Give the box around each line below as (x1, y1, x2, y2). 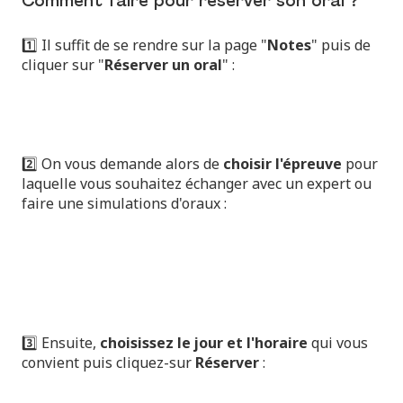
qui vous (311, 333, 368, 354)
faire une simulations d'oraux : (22, 193, 227, 214)
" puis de (311, 34, 371, 55)
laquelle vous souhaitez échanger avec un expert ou (22, 174, 372, 194)
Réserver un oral (104, 54, 222, 75)
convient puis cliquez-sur (22, 353, 195, 373)
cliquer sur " (22, 54, 104, 75)
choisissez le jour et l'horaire (100, 333, 311, 354)
